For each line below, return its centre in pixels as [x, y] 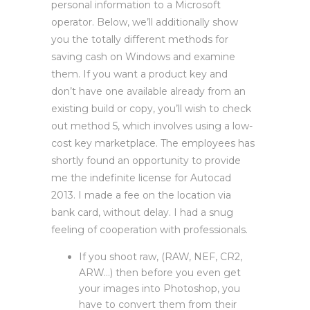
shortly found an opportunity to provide [146, 161]
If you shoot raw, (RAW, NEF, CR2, [161, 257]
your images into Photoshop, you [159, 289]
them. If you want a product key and [139, 74]
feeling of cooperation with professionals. [149, 230]
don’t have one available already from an [148, 91]
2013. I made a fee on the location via [141, 195]
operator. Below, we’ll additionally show [145, 22]
